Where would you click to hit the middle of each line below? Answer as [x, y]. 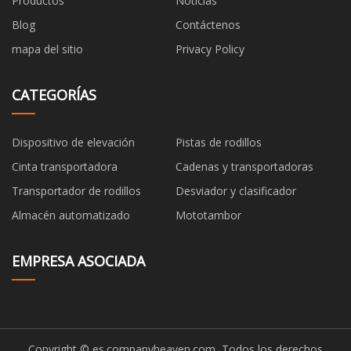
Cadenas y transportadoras [244, 166]
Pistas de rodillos [219, 142]
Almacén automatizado [71, 215]
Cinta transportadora [65, 166]
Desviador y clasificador [236, 190]
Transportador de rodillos [76, 190]
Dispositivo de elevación [73, 142]
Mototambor [208, 215]
